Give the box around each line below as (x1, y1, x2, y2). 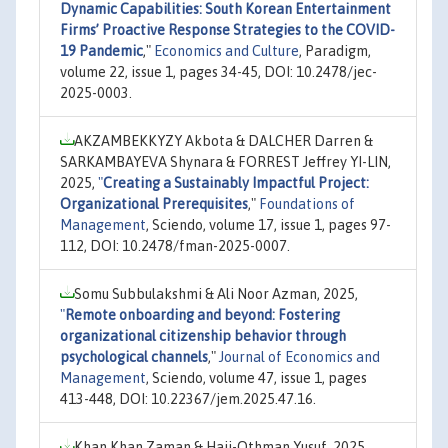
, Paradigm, (299, 43, 371, 59)
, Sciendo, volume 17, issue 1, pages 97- (146, 217, 391, 233)
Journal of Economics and (219, 349, 380, 365)
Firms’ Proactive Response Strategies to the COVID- (60, 22, 395, 38)
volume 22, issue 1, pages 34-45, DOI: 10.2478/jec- (60, 64, 377, 80)
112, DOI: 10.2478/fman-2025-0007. (60, 238, 290, 254)
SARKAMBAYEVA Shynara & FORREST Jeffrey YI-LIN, (60, 154, 391, 170)
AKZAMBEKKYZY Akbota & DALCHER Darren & (74, 133, 373, 149)
